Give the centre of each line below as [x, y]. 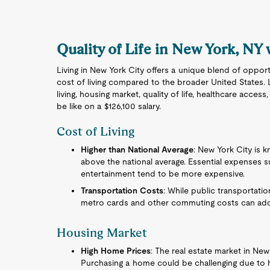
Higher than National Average [137, 149]
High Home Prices [116, 251]
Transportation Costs [122, 190]
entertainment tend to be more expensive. [163, 174]
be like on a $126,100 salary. [109, 106]
